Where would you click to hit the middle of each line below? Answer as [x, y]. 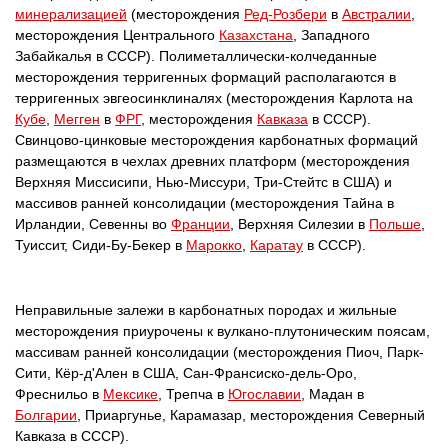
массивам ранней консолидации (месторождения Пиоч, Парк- [219, 352]
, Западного [331, 35]
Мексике [130, 394]
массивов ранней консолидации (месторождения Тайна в [204, 203]
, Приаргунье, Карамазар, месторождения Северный [251, 415]
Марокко [214, 245]
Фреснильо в [59, 394]
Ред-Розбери [285, 14]
